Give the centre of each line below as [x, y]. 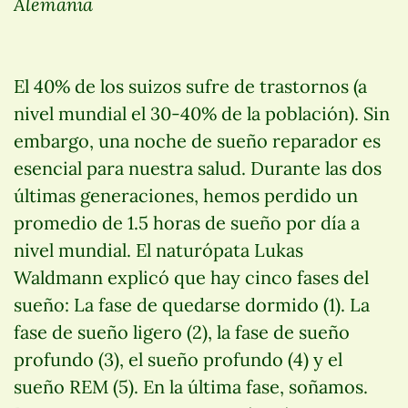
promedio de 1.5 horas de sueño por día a [187, 222]
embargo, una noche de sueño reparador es [197, 140]
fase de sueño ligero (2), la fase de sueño [182, 331]
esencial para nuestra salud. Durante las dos [198, 168]
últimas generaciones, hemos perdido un [186, 195]
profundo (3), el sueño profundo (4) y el [178, 359]
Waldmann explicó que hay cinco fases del [191, 277]
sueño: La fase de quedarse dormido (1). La [192, 304]
